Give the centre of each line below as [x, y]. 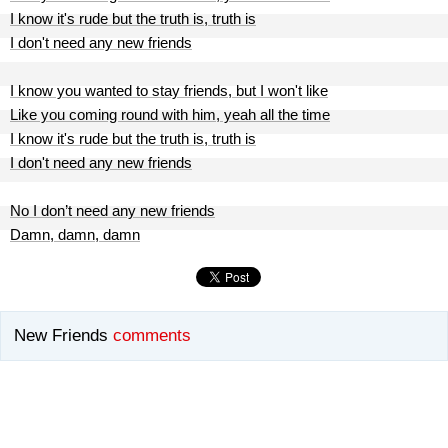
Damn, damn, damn [75, 234]
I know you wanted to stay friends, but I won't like [169, 90]
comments [152, 336]
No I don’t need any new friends [112, 210]
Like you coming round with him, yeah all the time [170, 114]
